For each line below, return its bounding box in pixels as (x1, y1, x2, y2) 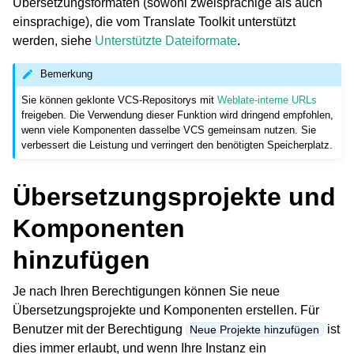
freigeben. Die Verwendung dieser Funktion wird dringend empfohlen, (21, 108, 334, 121)
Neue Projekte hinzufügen (190, 322, 320, 336)
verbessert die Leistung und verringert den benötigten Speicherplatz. (21, 138, 333, 151)
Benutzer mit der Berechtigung (13, 322, 186, 336)
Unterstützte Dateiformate (95, 34, 237, 47)
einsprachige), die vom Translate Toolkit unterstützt (13, 15, 296, 28)
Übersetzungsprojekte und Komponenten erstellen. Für (13, 303, 319, 317)
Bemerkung (40, 68, 93, 81)
